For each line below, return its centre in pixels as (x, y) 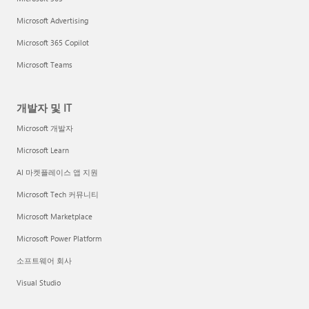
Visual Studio (39, 282)
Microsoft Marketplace (54, 216)
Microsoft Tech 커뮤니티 (58, 194)
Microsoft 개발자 (45, 128)
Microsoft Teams (44, 64)
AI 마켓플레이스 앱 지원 (57, 172)
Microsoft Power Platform (59, 238)
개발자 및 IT (44, 108)
